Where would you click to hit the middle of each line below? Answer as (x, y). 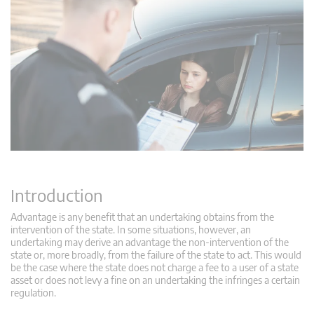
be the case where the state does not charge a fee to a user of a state (155, 267)
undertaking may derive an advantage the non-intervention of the (150, 242)
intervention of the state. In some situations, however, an (131, 229)
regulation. (33, 292)
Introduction (57, 194)
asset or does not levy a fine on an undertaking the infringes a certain (155, 280)
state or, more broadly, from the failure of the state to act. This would (156, 254)
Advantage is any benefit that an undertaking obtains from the (142, 217)
